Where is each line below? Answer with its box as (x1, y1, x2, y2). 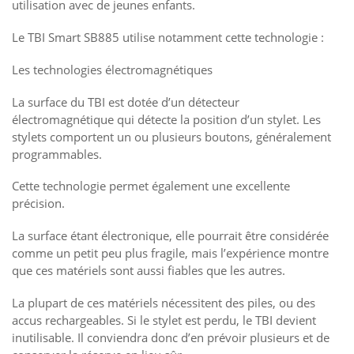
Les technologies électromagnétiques (12, 61, 213, 77)
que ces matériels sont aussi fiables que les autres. (12, 262, 285, 278)
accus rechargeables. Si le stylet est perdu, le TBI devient (12, 311, 316, 328)
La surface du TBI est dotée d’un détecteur (12, 93, 239, 110)
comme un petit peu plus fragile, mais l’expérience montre (12, 245, 329, 261)
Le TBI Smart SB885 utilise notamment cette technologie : (12, 29, 324, 45)
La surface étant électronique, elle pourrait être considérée (12, 228, 329, 243)
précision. (12, 195, 65, 212)
